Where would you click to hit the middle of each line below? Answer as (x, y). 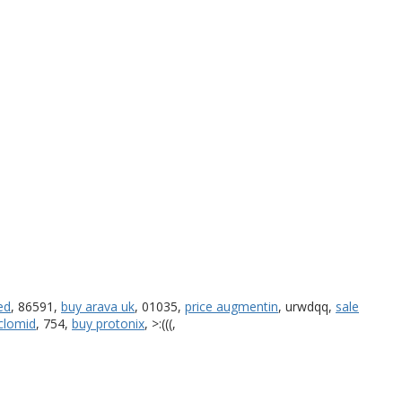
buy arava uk (98, 306)
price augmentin (232, 306)
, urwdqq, (307, 306)
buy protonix (108, 323)
